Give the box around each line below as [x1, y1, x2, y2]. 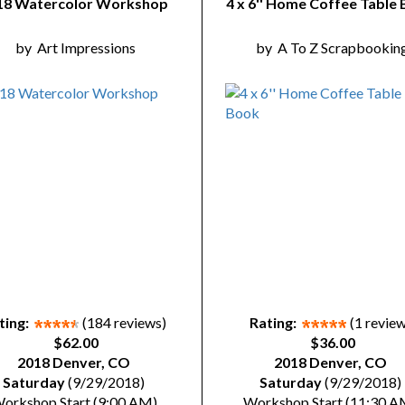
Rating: [250, 314, 297, 331]
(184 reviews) [81, 314, 166, 331]
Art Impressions [36, 39, 136, 56]
